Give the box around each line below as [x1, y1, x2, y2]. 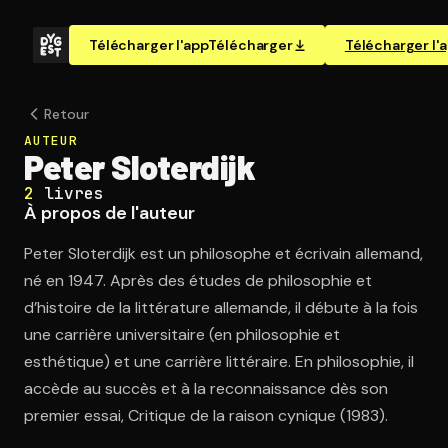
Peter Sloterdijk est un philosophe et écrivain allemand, [24, 243, 423, 264]
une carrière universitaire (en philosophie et [24, 324, 340, 345]
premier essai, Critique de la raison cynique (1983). [24, 405, 388, 426]
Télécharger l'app [89, 36, 209, 54]
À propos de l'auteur [24, 201, 195, 225]
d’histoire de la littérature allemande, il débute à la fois [24, 297, 418, 318]
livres [44, 183, 104, 204]
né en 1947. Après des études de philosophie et [24, 270, 372, 291]
